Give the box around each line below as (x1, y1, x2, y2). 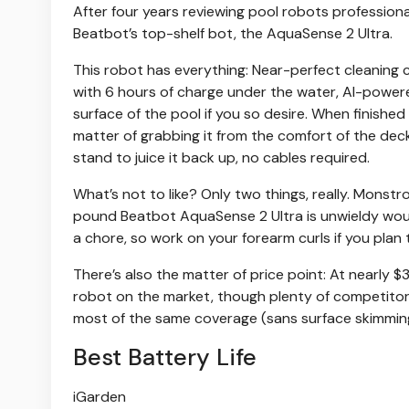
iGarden (73, 387, 126, 407)
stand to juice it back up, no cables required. (73, 148, 370, 168)
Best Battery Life (73, 342, 257, 373)
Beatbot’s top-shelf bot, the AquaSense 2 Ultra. (73, 24, 393, 44)
